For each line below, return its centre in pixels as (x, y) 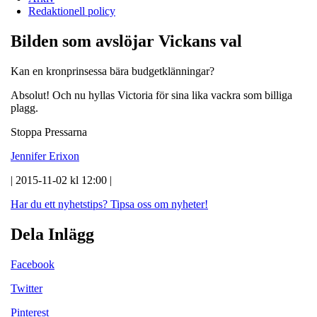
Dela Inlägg (52, 234)
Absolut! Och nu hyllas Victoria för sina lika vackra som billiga (151, 95)
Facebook (33, 264)
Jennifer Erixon (45, 156)
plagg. (26, 108)
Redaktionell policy (72, 11)
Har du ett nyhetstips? (59, 204)
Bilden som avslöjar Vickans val (126, 41)
